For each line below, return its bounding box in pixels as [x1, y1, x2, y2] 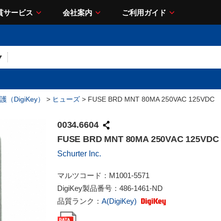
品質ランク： [57, 197, 102, 205]
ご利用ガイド [122, 8, 166, 17]
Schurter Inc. [57, 149, 101, 158]
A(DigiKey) [102, 197, 139, 205]
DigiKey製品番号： [57, 184, 119, 192]
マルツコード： [57, 171, 109, 180]
